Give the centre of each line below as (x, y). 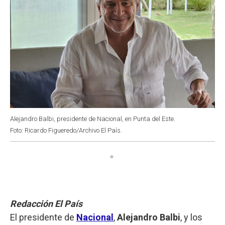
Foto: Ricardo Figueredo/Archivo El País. (66, 130)
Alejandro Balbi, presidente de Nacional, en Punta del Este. (93, 119)
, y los (191, 217)
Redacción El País (46, 203)
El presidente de (43, 217)
